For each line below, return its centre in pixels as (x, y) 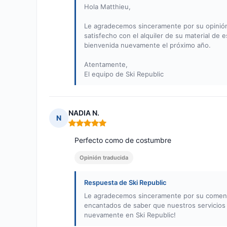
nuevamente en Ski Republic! (130, 215)
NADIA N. (84, 113)
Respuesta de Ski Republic (125, 183)
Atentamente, (106, 65)
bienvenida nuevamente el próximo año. (147, 45)
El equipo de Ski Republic (124, 74)
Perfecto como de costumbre (123, 140)
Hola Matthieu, (107, 7)
